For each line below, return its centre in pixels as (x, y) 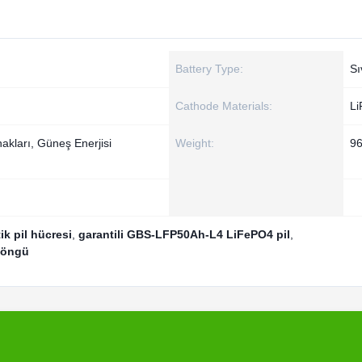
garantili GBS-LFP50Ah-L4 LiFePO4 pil (184, 234)
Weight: (195, 143)
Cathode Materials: (224, 106)
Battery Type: (209, 69)
